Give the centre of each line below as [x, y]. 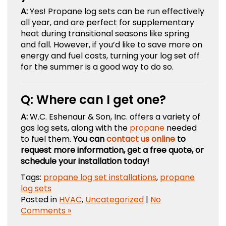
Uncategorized [115, 200]
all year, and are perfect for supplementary [107, 22]
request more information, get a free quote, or [112, 150]
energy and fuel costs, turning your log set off [110, 56]
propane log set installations [100, 177]
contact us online [141, 139]
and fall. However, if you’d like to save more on [111, 45]
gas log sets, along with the [75, 128]
